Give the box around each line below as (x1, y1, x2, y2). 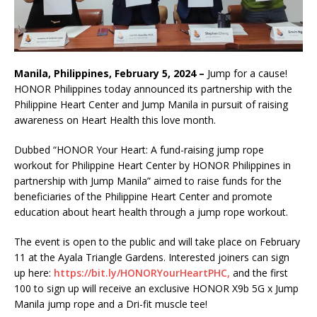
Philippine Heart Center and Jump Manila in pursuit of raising (14, 97, 288, 111)
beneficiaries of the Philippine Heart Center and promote (14, 189, 272, 203)
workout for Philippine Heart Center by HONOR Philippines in (14, 158, 291, 172)
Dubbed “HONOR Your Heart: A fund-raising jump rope (14, 142, 264, 156)
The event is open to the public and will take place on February (14, 234, 300, 248)
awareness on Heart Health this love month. (14, 113, 221, 127)
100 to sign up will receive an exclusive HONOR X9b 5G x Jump (14, 281, 299, 295)
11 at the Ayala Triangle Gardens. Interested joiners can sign (14, 250, 289, 264)
